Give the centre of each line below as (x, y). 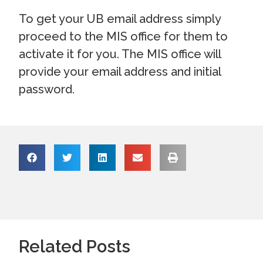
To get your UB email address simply (120, 19)
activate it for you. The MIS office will (120, 54)
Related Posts (75, 247)
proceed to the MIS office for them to (124, 37)
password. (47, 90)
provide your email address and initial (120, 72)
